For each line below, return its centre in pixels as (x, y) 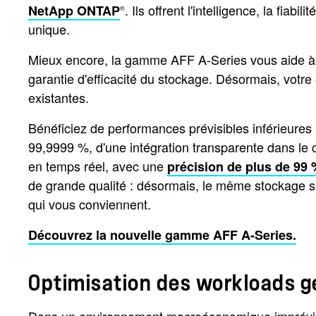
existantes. (59, 97)
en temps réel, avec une (98, 166)
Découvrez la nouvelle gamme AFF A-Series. (162, 235)
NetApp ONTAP (74, 11)
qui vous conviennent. (90, 204)
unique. (49, 29)
